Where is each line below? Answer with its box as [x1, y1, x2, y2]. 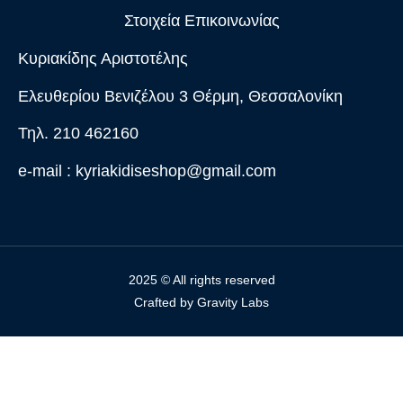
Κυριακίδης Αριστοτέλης [18, 49, 188, 68]
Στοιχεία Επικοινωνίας [123, 12, 280, 31]
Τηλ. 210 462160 [18, 124, 139, 143]
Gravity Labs [197, 295, 269, 310]
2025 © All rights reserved [128, 273, 275, 288]
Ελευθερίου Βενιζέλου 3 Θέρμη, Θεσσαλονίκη [18, 86, 343, 105]
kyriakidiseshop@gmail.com [76, 161, 276, 180]
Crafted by [134, 295, 197, 310]
